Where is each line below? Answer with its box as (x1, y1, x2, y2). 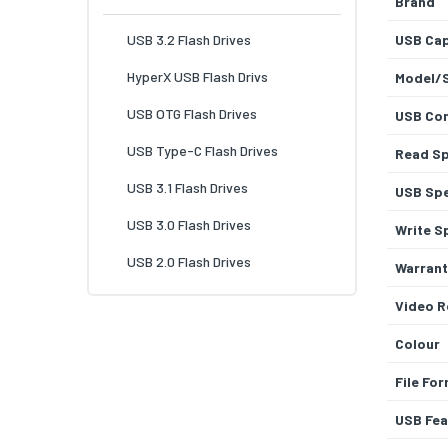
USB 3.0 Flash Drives (127, 216, 251, 234)
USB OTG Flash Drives (127, 105, 257, 123)
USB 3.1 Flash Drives (127, 179, 248, 197)
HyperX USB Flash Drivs (127, 68, 268, 86)
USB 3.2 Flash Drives (127, 31, 251, 49)
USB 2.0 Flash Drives (127, 253, 251, 271)
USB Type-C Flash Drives (127, 142, 278, 160)
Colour (395, 335, 440, 353)
